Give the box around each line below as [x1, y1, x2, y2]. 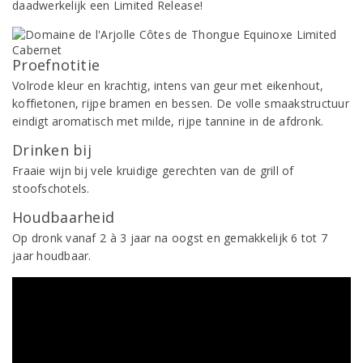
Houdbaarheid [12, 207, 115, 227]
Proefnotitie [12, 55, 100, 75]
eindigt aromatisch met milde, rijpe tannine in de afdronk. [12, 113, 324, 129]
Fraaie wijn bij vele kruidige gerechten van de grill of [12, 163, 294, 178]
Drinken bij [12, 140, 92, 160]
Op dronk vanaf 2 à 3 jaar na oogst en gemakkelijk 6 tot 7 [12, 230, 328, 246]
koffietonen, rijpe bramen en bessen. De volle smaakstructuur [12, 96, 349, 111]
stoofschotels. [12, 181, 94, 196]
